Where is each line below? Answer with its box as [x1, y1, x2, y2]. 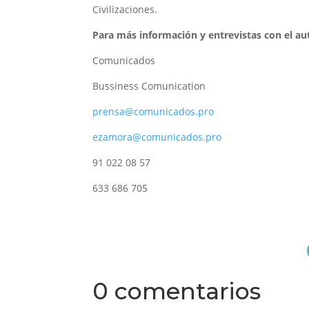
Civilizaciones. [92, 3, 158, 17]
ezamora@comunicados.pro [92, 130, 222, 144]
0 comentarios [92, 277, 261, 305]
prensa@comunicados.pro [92, 105, 215, 119]
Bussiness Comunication [92, 79, 206, 93]
